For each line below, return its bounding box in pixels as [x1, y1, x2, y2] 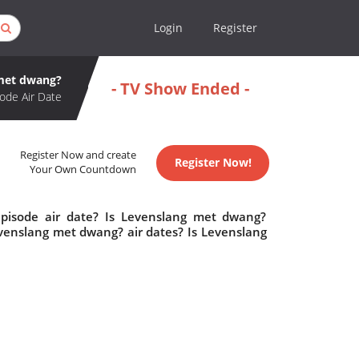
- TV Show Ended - [111, 77, 249, 99]
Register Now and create [20, 148, 137, 163]
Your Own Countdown [30, 163, 137, 177]
